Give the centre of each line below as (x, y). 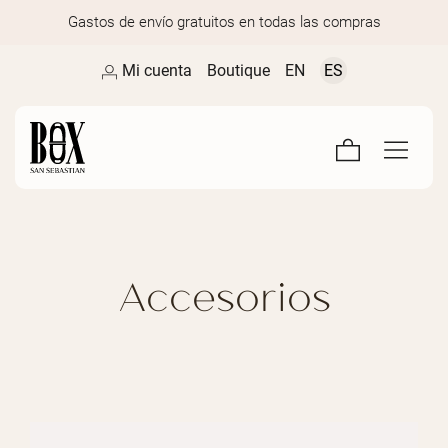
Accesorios (224, 293)
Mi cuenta (156, 70)
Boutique (238, 70)
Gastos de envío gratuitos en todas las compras (224, 22)
